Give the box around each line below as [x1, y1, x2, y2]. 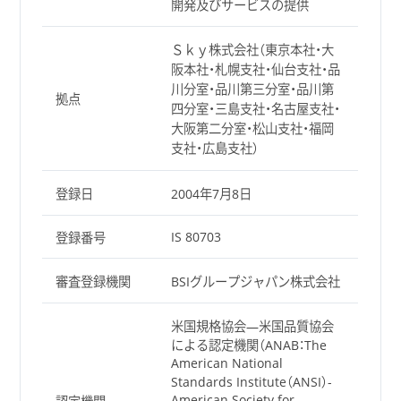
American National [170, 354, 283, 371]
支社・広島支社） [170, 139, 259, 157]
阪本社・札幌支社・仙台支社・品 [170, 60, 340, 78]
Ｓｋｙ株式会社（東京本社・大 [170, 40, 334, 58]
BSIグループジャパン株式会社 [170, 272, 340, 290]
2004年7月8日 [170, 184, 252, 202]
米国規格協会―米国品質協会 [170, 317, 334, 335]
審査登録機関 [55, 272, 131, 290]
